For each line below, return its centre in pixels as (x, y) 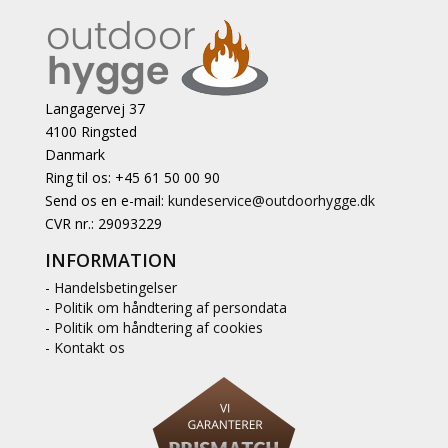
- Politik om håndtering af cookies (154, 327)
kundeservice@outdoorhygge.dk (271, 200)
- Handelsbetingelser (111, 287)
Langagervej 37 (95, 108)
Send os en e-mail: (106, 200)
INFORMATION (111, 259)
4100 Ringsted (91, 131)
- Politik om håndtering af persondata (166, 307)
